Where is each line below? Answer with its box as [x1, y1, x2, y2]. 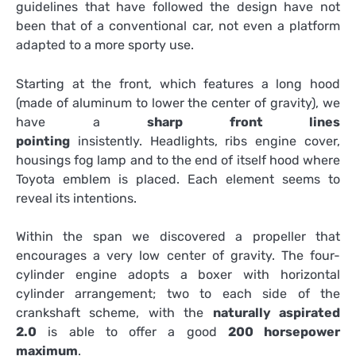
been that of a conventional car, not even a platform [16, 18, 340, 34]
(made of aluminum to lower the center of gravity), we [16, 95, 340, 110]
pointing [16, 133, 70, 149]
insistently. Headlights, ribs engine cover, [70, 133, 340, 149]
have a [16, 114, 147, 130]
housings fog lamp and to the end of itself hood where [16, 152, 340, 168]
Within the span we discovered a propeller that [16, 228, 340, 244]
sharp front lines [147, 114, 340, 130]
